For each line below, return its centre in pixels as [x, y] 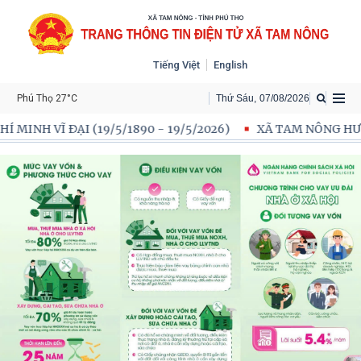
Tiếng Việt [176, 64]
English [230, 64]
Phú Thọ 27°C [48, 98]
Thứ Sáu [235, 98]
